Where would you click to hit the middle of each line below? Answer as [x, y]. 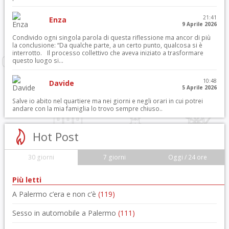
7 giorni [114, 157]
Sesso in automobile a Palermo [65, 213]
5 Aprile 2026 [200, 87]
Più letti [27, 180]
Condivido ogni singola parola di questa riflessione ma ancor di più [111, 38]
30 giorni [41, 157]
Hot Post [55, 136]
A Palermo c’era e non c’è [55, 194]
